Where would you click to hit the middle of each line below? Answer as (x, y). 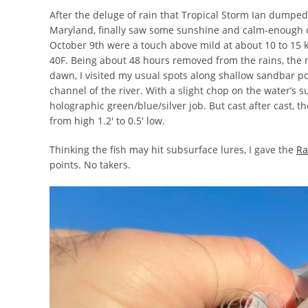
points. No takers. (90, 165)
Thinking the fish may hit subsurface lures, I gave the (173, 150)
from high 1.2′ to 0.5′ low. (107, 121)
